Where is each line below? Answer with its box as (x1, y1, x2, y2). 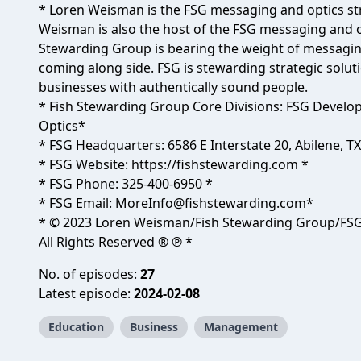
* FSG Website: (39, 156, 131, 173)
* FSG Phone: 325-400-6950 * (39, 175, 213, 193)
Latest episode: (39, 284, 134, 302)
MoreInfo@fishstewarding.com (115, 194, 306, 212)
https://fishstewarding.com (131, 156, 301, 173)
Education (48, 319, 104, 334)
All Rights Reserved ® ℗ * (39, 233, 193, 251)
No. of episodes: (39, 265, 140, 283)
